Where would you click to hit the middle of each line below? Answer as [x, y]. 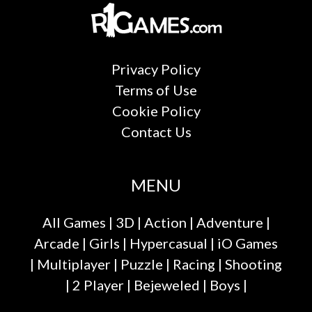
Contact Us [156, 132]
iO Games [248, 243]
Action [165, 223]
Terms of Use [156, 90]
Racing [194, 264]
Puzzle [142, 264]
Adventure [229, 223]
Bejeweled [166, 285]
